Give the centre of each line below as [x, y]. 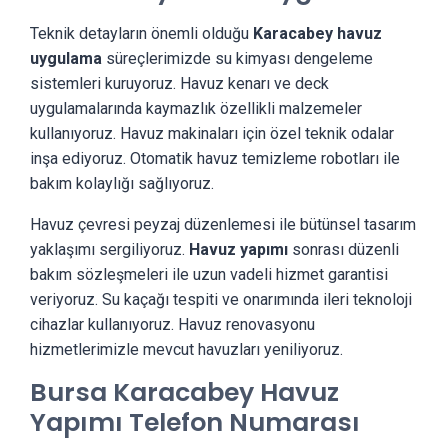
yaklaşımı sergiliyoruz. [109, 249]
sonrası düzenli [343, 249]
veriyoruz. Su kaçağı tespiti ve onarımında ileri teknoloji [221, 299]
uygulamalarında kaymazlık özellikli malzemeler [196, 108]
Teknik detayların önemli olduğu [141, 33]
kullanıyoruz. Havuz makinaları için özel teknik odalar [212, 133]
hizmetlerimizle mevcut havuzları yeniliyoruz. [186, 349]
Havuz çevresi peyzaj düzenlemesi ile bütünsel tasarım [223, 224]
